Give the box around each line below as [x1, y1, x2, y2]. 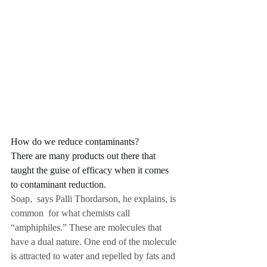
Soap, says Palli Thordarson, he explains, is [11, 194, 178, 204]
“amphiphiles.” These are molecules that [11, 222, 164, 233]
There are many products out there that [11, 151, 158, 162]
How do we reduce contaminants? [11, 136, 141, 147]
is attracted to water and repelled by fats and [11, 251, 178, 262]
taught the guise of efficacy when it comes [11, 165, 171, 176]
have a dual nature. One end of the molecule [11, 237, 179, 247]
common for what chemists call [11, 208, 132, 219]
